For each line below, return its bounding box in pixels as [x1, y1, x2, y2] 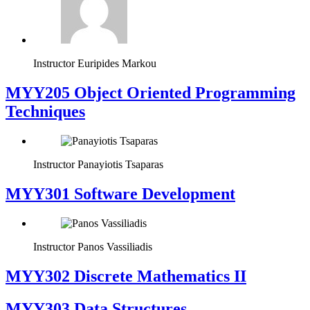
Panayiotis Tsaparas [77, 158, 163, 171]
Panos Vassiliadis [77, 241, 152, 253]
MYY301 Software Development [6, 185, 235, 203]
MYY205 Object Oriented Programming [6, 84, 295, 102]
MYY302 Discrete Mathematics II [6, 267, 246, 285]
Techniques [6, 102, 85, 121]
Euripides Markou [77, 57, 156, 70]
